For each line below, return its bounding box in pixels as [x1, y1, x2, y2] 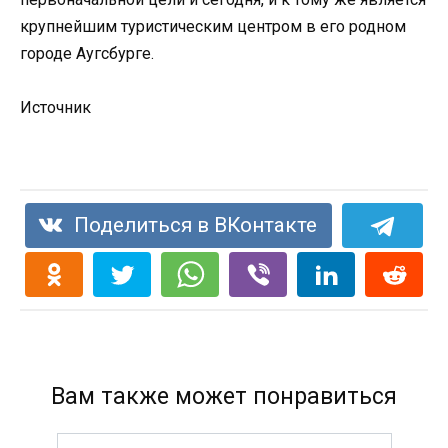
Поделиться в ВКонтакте [74, 212, 318, 237]
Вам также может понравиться [51, 382, 397, 410]
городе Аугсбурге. [20, 44, 154, 64]
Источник [20, 98, 91, 118]
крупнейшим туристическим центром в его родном [20, 17, 406, 37]
